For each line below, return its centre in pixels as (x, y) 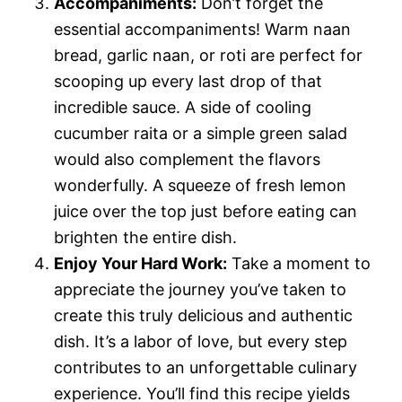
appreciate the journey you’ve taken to (200, 289)
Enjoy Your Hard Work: (140, 263)
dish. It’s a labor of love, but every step (201, 341)
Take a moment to (299, 263)
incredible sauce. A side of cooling (183, 107)
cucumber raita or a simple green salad (201, 133)
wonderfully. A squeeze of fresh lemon (200, 185)
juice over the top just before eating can (205, 211)
